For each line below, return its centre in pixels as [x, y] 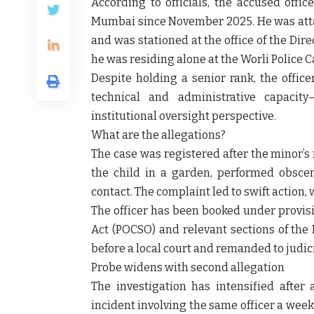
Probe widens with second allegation [188, 267]
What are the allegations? [158, 135]
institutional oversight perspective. [184, 116]
